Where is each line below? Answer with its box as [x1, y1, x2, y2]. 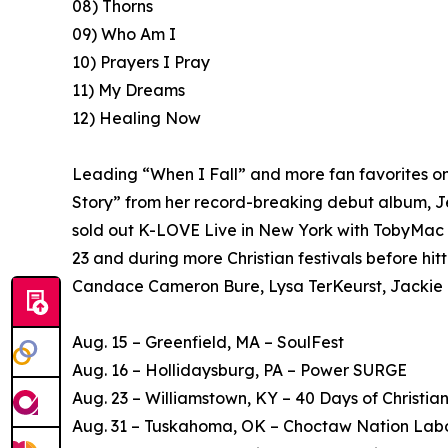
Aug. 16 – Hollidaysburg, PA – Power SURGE [72, 360, 407, 381]
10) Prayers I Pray [72, 52, 210, 73]
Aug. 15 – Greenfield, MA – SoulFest [72, 332, 344, 353]
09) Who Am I [72, 24, 176, 45]
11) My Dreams [72, 80, 185, 101]
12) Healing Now [72, 108, 201, 129]
